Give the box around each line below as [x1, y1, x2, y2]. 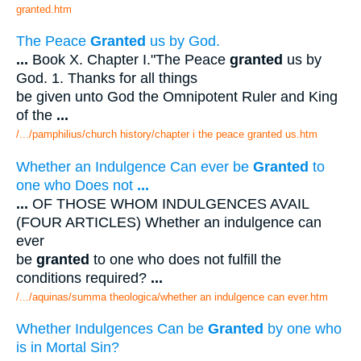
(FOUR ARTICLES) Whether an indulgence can [16, 214, 322, 230]
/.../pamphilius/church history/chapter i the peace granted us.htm [16, 128, 317, 141]
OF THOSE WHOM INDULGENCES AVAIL [28, 195, 309, 212]
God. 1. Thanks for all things [16, 70, 197, 87]
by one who [263, 321, 342, 338]
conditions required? [16, 269, 151, 286]
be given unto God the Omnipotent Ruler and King [16, 89, 338, 106]
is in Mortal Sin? [16, 339, 119, 356]
